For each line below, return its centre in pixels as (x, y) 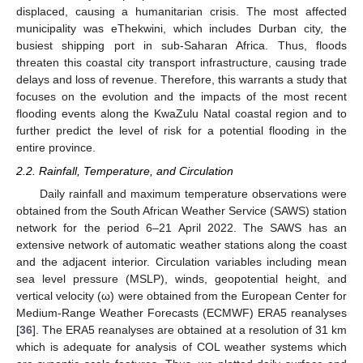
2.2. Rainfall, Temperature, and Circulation (125, 171)
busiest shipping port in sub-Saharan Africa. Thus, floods (181, 46)
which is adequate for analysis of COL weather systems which (181, 346)
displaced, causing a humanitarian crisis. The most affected (181, 12)
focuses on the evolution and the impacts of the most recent (181, 97)
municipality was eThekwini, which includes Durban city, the (181, 29)
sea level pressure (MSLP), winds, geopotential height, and (181, 278)
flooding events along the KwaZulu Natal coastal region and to (181, 114)
